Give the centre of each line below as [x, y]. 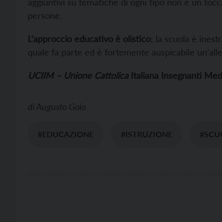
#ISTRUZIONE [147, 134]
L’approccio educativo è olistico [89, 38]
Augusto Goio [61, 106]
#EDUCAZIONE [66, 134]
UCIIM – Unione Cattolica [78, 75]
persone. [45, 15]
